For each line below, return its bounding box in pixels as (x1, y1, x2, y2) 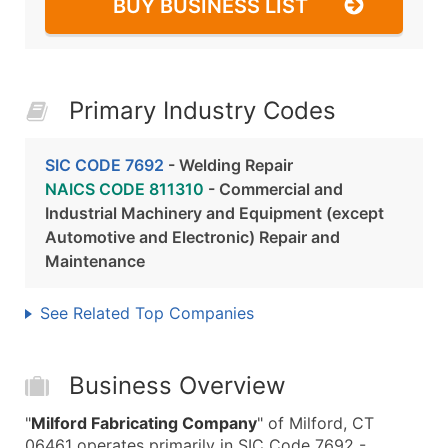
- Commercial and (204, 179, 343, 199)
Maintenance (45, 251, 145, 271)
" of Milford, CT (257, 413, 374, 433)
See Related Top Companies (40, 303, 254, 323)
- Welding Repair (164, 155, 293, 175)
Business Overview (69, 371, 286, 400)
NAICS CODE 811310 (45, 179, 204, 199)
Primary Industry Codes (69, 96, 336, 125)
